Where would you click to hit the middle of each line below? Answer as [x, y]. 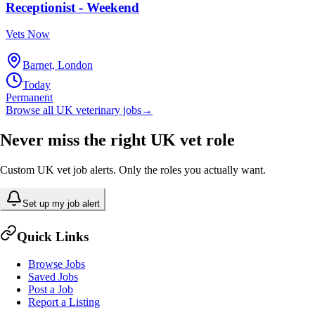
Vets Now [28, 34]
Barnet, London [58, 65]
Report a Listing [64, 302]
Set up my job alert [61, 204]
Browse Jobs [57, 264]
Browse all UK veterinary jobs [73, 110]
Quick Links [53, 237]
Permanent [29, 98]
